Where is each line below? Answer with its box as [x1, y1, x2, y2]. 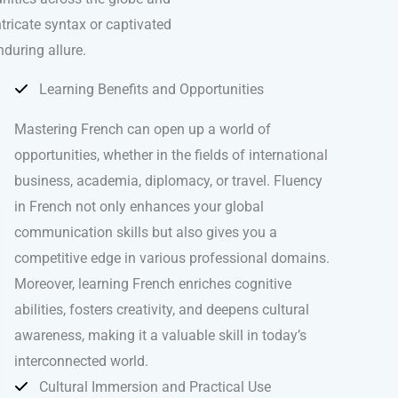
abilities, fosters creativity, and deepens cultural [14, 300, 309, 318]
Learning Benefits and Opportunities [39, 80, 264, 98]
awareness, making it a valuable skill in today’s [14, 326, 306, 344]
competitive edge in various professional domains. [14, 249, 330, 267]
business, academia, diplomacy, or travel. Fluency [14, 171, 322, 189]
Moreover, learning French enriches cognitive [14, 275, 291, 292]
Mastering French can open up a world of [14, 120, 271, 138]
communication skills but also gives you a [14, 223, 277, 241]
